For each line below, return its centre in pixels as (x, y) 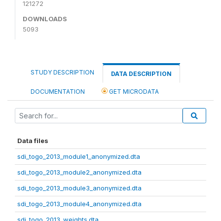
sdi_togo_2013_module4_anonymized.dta (79, 203)
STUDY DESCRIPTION (62, 72)
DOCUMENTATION (58, 91)
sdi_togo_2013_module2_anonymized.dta (79, 172)
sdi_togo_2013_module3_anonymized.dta (79, 188)
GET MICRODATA (133, 91)
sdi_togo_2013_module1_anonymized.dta (79, 156)
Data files (33, 140)
